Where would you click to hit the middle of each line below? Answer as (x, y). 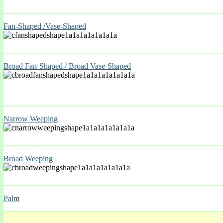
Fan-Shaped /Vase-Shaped (45, 26)
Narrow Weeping (31, 119)
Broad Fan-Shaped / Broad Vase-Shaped (67, 66)
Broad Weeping (28, 159)
